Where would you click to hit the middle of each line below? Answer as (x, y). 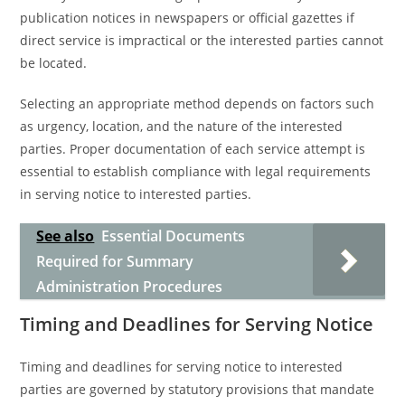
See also (66, 236)
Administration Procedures (130, 287)
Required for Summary (115, 261)
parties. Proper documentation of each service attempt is (193, 149)
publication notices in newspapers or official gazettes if (188, 18)
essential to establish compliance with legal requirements (196, 171)
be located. (54, 63)
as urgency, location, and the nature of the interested (182, 126)
